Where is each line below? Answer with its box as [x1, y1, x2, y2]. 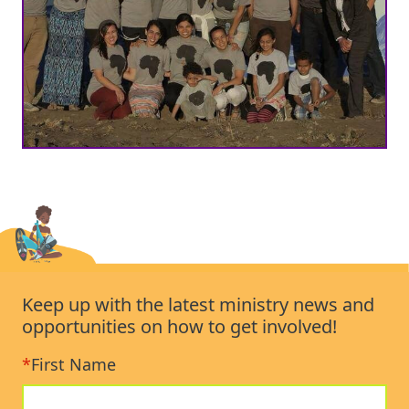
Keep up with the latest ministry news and [22, 292, 374, 318]
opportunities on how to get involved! [22, 314, 337, 340]
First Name [31, 353, 116, 376]
